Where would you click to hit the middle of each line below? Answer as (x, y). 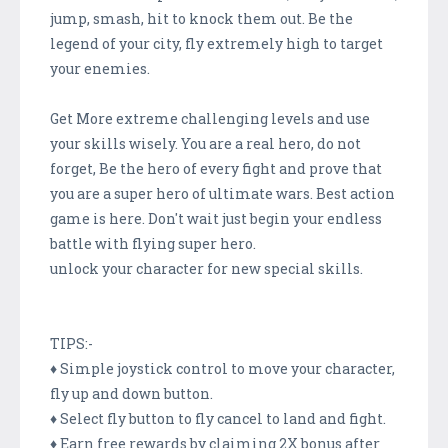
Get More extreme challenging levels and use (210, 118)
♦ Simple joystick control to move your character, (222, 368)
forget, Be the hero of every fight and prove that (216, 168)
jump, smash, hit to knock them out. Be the (201, 18)
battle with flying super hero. (153, 243)
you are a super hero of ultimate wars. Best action (222, 193)
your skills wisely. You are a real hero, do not (205, 143)
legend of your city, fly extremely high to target (216, 43)
